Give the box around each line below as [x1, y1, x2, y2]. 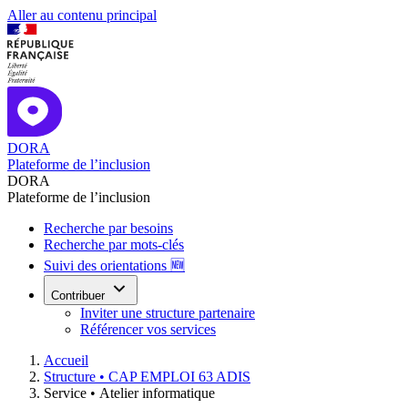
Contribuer [51, 289, 105, 302]
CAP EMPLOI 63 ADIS [108, 369, 250, 384]
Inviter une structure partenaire [80, 305, 255, 321]
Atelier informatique [99, 385, 215, 401]
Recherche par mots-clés [44, 237, 184, 252]
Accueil [44, 352, 88, 368]
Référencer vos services [80, 321, 216, 337]
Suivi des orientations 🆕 [44, 258, 185, 273]
